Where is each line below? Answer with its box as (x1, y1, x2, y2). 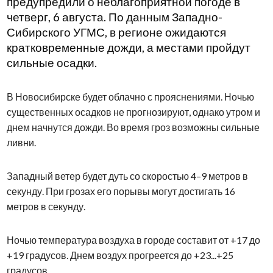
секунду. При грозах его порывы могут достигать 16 (6, 185, 235, 197)
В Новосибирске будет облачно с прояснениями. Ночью (6, 91, 254, 103)
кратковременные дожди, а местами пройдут (6, 41, 250, 55)
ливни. (6, 136, 36, 149)
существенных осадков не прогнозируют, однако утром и (6, 106, 260, 118)
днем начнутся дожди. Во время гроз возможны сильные (6, 121, 260, 133)
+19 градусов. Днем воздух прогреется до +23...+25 (6, 249, 233, 261)
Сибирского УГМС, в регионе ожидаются (6, 26, 226, 40)
